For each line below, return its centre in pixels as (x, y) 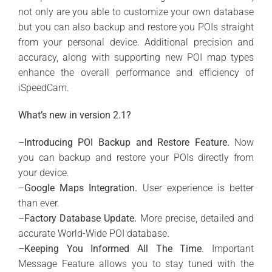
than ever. (39, 203)
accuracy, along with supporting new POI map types (136, 57)
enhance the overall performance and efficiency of (136, 72)
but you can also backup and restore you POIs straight (136, 27)
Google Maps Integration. (81, 188)
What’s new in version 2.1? (74, 115)
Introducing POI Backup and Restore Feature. (127, 142)
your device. (43, 172)
